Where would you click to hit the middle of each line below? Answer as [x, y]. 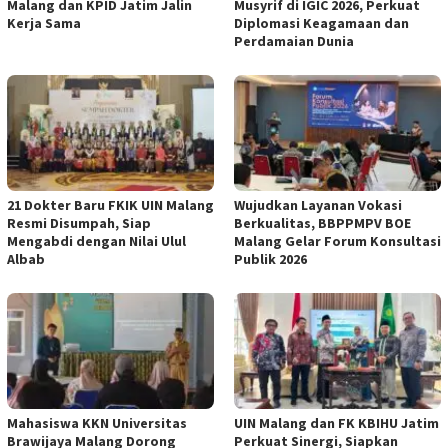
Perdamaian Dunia [294, 40]
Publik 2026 [270, 258]
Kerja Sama [44, 22]
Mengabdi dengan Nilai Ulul [96, 240]
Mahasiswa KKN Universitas [97, 422]
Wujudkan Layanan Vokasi [318, 204]
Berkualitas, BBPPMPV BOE [322, 222]
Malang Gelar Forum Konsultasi [337, 240]
